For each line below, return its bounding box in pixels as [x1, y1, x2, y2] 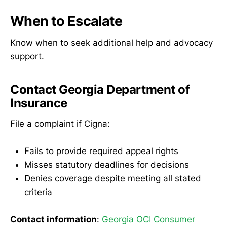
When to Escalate [10, 13, 123, 30]
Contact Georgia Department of [10, 82, 190, 97]
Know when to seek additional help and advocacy [10, 37, 213, 48]
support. [10, 51, 44, 61]
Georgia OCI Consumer [102, 214, 195, 224]
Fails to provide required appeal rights [24, 145, 178, 156]
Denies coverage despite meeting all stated [24, 173, 201, 183]
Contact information [10, 214, 97, 224]
